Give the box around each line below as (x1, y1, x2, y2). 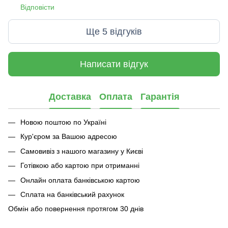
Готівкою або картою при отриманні (20, 161, 139, 170)
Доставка (48, 91, 91, 102)
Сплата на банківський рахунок (20, 190, 124, 198)
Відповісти (20, 3, 54, 11)
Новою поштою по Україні (20, 118, 106, 126)
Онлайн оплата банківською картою (20, 176, 140, 184)
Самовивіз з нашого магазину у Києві (20, 147, 143, 155)
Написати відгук (80, 59, 148, 69)
